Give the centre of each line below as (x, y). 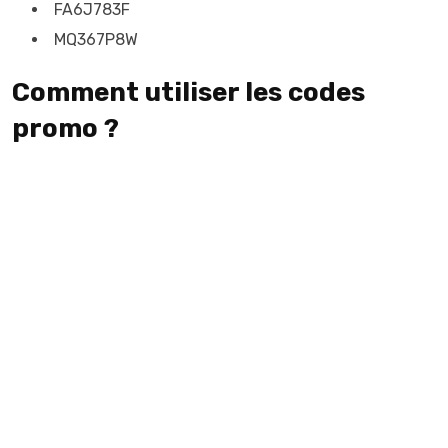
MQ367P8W (96, 39)
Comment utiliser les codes (188, 92)
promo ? (65, 128)
